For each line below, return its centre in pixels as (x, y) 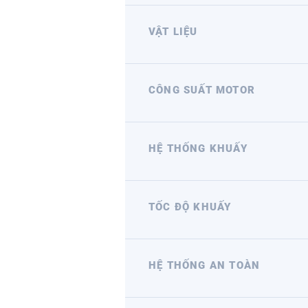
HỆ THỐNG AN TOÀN (205, 265)
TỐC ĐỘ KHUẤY (190, 207)
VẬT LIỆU (173, 32)
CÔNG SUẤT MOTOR (202, 90)
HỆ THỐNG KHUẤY (198, 148)
